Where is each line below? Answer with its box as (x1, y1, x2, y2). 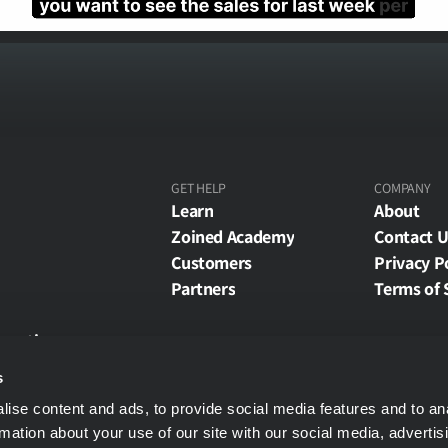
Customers (171, 251, 253, 274)
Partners (171, 277, 236, 300)
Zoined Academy (171, 225, 295, 248)
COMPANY (374, 179, 431, 197)
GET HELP (171, 179, 227, 197)
